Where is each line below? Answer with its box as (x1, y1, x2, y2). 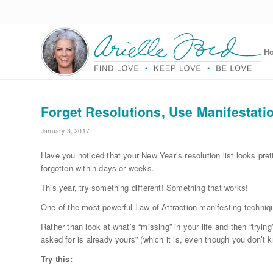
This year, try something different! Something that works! (41, 182, 249, 194)
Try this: (41, 253, 73, 265)
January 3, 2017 (41, 126, 90, 135)
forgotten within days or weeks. (41, 162, 155, 174)
